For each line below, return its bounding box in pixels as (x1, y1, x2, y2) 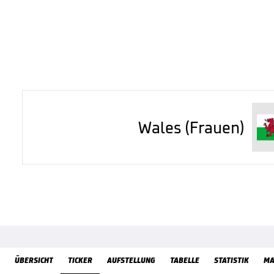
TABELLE (170, 255, 199, 265)
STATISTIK (214, 255, 249, 265)
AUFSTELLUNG (107, 255, 155, 265)
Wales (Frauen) (138, 117, 245, 138)
